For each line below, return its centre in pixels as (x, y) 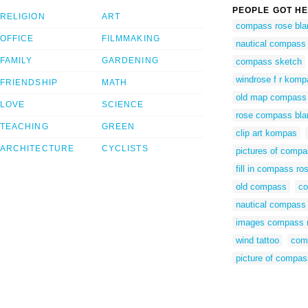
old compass (261, 186)
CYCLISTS (125, 149)
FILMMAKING (131, 39)
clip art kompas (266, 133)
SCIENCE (123, 105)
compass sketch (269, 61)
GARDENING (130, 61)
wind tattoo (257, 240)
